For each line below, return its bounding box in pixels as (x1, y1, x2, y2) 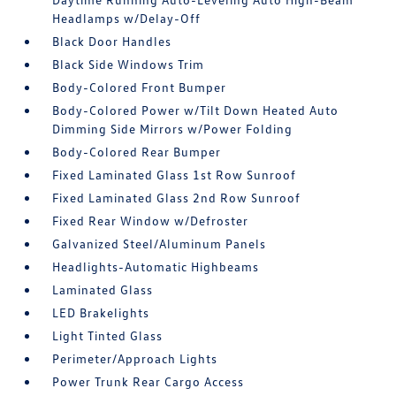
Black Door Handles (52, 34, 172, 49)
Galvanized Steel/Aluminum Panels (52, 236, 267, 252)
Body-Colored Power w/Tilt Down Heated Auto (52, 103, 339, 118)
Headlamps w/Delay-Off (52, 11, 202, 27)
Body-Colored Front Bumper (52, 80, 227, 95)
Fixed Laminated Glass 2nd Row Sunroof (52, 190, 301, 206)
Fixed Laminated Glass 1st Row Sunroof (52, 167, 297, 183)
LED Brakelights (52, 305, 150, 321)
